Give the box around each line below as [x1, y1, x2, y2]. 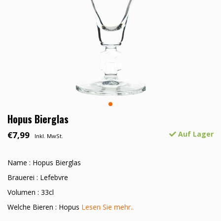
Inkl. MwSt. [35, 132, 63, 140]
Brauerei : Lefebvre [7, 173, 68, 183]
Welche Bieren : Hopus [7, 202, 81, 212]
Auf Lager [176, 129, 214, 139]
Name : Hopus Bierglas [7, 158, 81, 168]
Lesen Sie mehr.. [81, 202, 134, 212]
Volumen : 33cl [7, 187, 54, 197]
